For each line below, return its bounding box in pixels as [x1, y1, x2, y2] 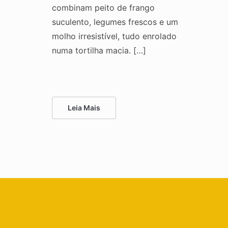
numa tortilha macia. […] [52, 45, 146, 55]
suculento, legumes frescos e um [52, 16, 178, 27]
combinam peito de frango [52, 2, 155, 13]
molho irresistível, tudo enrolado [52, 31, 177, 41]
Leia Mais [68, 103, 100, 112]
